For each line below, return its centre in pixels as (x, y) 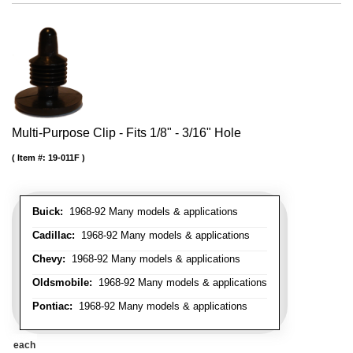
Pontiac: (52, 307)
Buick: (48, 212)
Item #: (33, 158)
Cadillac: (54, 236)
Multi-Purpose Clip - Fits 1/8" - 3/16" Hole (126, 133)
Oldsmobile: (62, 283)
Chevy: (49, 259)
